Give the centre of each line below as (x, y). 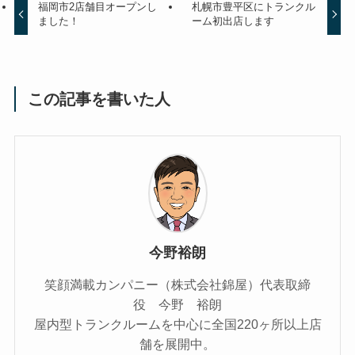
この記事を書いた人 (99, 99)
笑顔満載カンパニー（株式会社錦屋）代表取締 (177, 284)
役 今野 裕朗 (177, 304)
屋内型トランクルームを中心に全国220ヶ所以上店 (177, 324)
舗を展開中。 (177, 344)
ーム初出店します (233, 21)
